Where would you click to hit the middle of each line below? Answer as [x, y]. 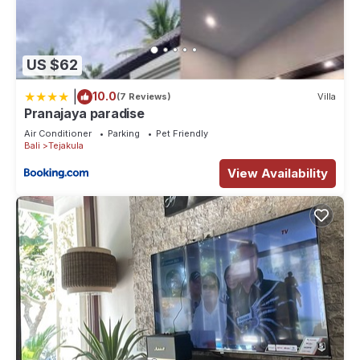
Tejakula [66, 145]
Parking [124, 133]
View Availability [278, 173]
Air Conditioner [58, 133]
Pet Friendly [182, 133]
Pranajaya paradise [84, 113]
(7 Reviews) [144, 97]
